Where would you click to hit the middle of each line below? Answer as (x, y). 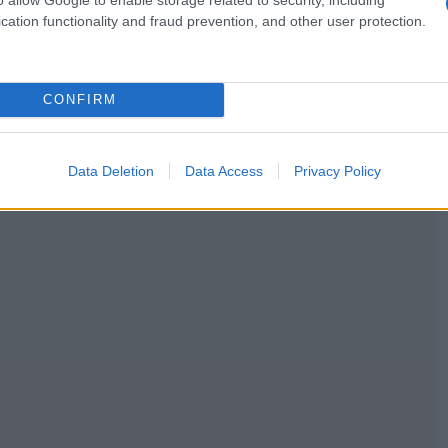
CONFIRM (79, 99)
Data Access (223, 170)
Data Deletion (110, 170)
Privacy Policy (337, 170)
